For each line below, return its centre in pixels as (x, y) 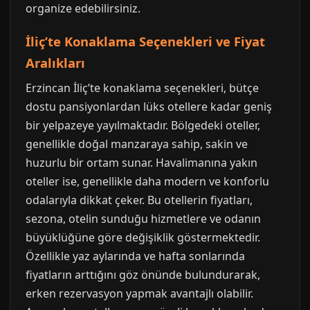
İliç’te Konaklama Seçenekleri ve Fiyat (145, 41)
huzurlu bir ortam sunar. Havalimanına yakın (142, 163)
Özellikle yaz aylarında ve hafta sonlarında (135, 256)
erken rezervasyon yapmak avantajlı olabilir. (139, 293)
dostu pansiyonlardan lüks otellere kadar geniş (149, 107)
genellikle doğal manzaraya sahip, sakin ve (137, 144)
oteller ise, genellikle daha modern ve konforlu (147, 181)
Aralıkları (55, 63)
